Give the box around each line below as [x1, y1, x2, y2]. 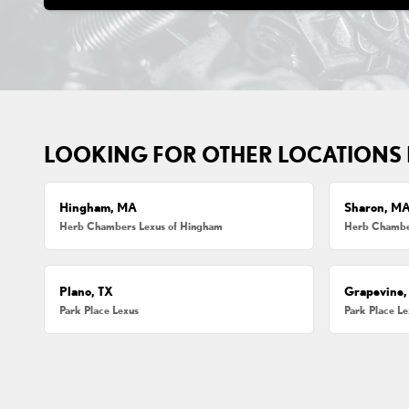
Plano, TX [59, 283, 114, 299]
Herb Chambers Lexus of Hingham [59, 220, 224, 233]
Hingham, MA [59, 200, 138, 215]
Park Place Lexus [59, 303, 140, 316]
